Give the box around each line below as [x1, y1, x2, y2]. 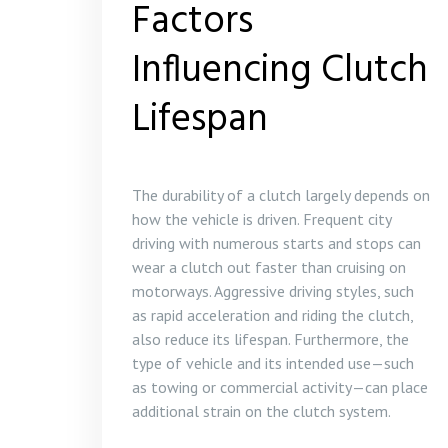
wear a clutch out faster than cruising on [132, 257, 406, 277]
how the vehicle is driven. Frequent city [132, 209, 391, 229]
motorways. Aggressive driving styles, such [132, 281, 414, 301]
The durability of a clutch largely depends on [132, 185, 430, 205]
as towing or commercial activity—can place [132, 377, 428, 397]
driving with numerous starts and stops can [132, 233, 421, 253]
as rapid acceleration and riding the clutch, [132, 305, 413, 325]
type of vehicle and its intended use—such [132, 353, 414, 373]
